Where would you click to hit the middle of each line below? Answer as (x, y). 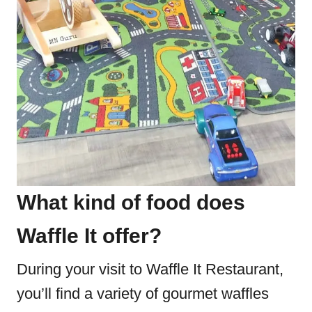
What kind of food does (131, 202)
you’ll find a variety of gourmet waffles (143, 294)
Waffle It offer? (89, 236)
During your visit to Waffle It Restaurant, (150, 269)
